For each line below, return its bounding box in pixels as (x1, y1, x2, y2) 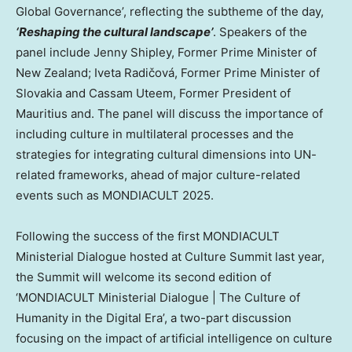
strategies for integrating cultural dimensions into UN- (16, 147, 317, 163)
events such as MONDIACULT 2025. (16, 188, 214, 203)
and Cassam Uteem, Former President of (62, 86, 291, 101)
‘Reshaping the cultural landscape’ (16, 24, 213, 40)
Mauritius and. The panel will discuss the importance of (16, 106, 323, 122)
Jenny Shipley (93, 45, 171, 60)
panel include (16, 45, 93, 60)
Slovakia (16, 86, 62, 101)
